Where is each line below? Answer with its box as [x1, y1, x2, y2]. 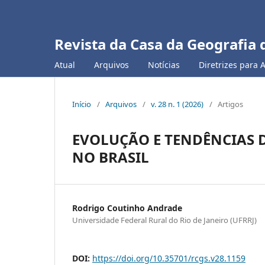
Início [72, 98, 91, 109]
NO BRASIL [72, 147, 149, 167]
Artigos [218, 98, 243, 109]
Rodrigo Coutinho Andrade [72, 202, 182, 214]
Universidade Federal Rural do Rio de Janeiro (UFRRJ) [72, 214, 257, 225]
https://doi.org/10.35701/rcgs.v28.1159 [92, 252, 245, 264]
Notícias [148, 59, 180, 70]
